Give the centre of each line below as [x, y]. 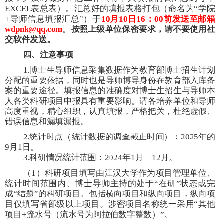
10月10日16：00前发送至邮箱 [158, 19]
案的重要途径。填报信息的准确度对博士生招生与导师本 [110, 91]
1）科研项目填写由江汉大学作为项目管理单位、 [124, 173]
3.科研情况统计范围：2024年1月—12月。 [100, 157]
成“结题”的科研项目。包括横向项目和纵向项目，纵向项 [110, 194]
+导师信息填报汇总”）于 [53, 19]
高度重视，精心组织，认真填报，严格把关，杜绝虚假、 [110, 111]
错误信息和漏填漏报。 [47, 122]
